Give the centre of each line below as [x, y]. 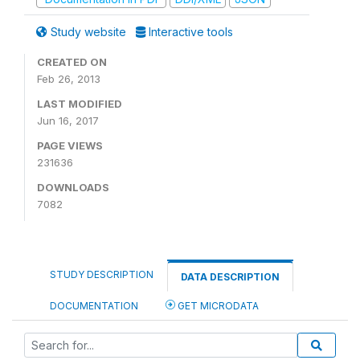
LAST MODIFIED [80, 104]
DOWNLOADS [73, 187]
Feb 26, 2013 [69, 79]
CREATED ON [72, 62]
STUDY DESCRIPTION [102, 274]
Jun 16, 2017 [68, 121]
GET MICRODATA [217, 306]
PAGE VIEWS [70, 145]
